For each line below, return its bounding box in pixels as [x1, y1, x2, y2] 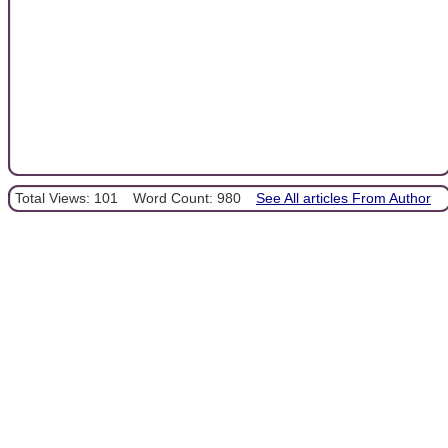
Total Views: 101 [15, 190, 118, 207]
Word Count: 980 [133, 190, 241, 207]
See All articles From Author [256, 190, 431, 207]
